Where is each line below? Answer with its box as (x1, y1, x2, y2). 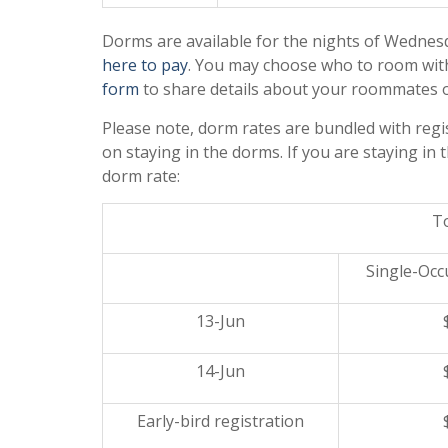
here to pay (102, 54, 188, 77)
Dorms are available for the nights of (102, 30, 384, 53)
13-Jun (196, 310, 245, 333)
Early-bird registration (137, 410, 304, 433)
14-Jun (196, 360, 245, 383)
